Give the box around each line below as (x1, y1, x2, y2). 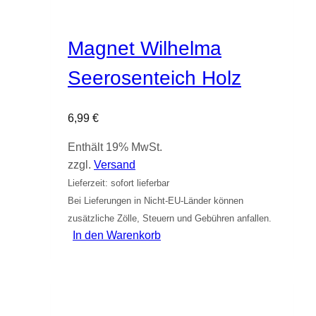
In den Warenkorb (73, 229, 161, 242)
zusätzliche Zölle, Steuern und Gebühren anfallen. (68, 213, 272, 224)
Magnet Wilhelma (68, 37, 221, 59)
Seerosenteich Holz (68, 66, 241, 89)
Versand (94, 159, 135, 171)
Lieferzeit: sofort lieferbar (68, 178, 169, 189)
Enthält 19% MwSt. (68, 141, 162, 154)
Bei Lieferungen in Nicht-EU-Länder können (68, 195, 243, 207)
